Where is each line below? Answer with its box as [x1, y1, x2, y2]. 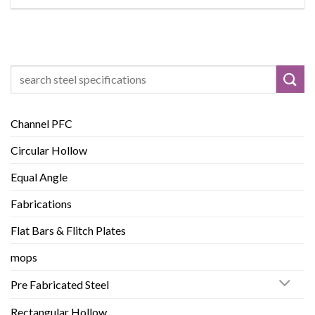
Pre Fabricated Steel [11, 277, 109, 291]
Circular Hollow [11, 143, 87, 157]
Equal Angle [11, 169, 67, 184]
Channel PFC [11, 116, 72, 130]
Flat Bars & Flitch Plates [11, 223, 126, 237]
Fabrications [11, 196, 72, 210]
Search [10, 66, 41, 79]
